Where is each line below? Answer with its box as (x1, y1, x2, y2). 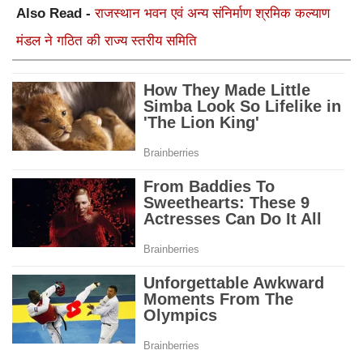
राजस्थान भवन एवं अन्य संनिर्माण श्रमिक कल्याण (95, 6, 330, 22)
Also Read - (16, 6, 95, 22)
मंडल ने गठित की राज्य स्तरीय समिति (16, 33, 197, 49)
